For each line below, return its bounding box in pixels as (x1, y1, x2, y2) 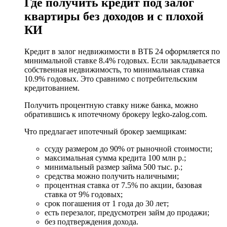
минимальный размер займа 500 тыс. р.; (45, 163, 182, 172)
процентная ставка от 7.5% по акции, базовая (45, 181, 202, 190)
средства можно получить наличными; (45, 172, 179, 181)
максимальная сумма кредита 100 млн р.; (45, 154, 186, 163)
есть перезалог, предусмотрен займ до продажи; (45, 208, 209, 217)
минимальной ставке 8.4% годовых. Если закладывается (24, 56, 220, 65)
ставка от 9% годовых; (45, 190, 123, 199)
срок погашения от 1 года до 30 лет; (45, 199, 169, 208)
